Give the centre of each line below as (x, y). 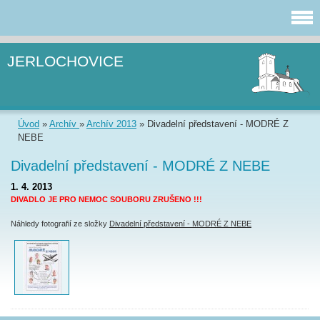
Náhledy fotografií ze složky (60, 224)
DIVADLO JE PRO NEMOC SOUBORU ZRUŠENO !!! (106, 200)
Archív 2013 (111, 124)
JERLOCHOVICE (65, 61)
